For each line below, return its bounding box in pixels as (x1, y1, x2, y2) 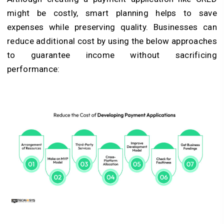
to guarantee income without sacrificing (7, 49, 217, 60)
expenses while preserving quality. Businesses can (7, 21, 217, 32)
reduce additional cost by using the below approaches (7, 35, 217, 46)
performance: (7, 63, 60, 74)
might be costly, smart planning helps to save (7, 7, 217, 18)
